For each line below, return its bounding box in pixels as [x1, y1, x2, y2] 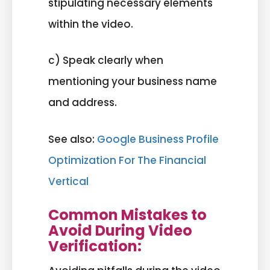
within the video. [48, 16, 133, 31]
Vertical [48, 174, 89, 189]
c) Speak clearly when [48, 53, 163, 68]
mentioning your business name [48, 74, 217, 89]
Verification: [48, 236, 142, 257]
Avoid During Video [48, 221, 192, 241]
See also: [48, 131, 97, 146]
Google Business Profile [97, 131, 219, 146]
